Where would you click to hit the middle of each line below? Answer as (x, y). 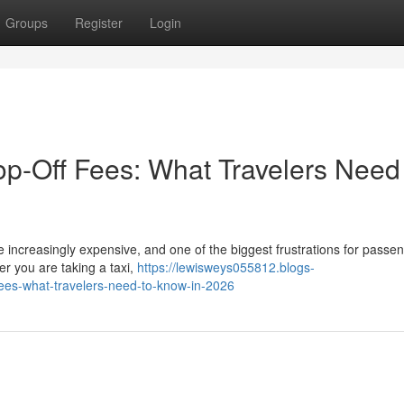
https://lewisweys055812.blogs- (226, 267)
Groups (27, 23)
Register (99, 23)
